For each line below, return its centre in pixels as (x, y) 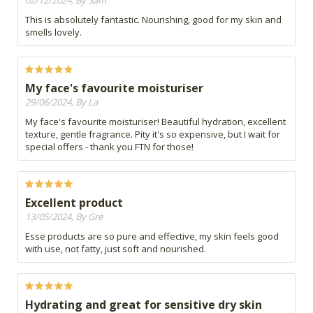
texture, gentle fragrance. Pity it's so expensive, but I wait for (153, 134)
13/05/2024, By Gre (64, 217)
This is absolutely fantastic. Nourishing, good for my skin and (153, 20)
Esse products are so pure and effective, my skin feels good (152, 236)
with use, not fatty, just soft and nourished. (116, 249)
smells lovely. (53, 32)
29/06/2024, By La (61, 102)
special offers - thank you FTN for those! (109, 147)
